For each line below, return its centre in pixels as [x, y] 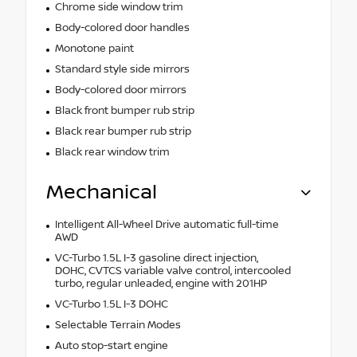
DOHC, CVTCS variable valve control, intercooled [173, 271]
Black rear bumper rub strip [123, 132]
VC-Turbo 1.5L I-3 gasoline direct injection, [156, 259]
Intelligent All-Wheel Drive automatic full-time [167, 225]
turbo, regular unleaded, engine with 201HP [161, 284]
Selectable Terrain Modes [118, 326]
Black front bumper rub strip [124, 111]
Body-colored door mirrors [120, 90]
